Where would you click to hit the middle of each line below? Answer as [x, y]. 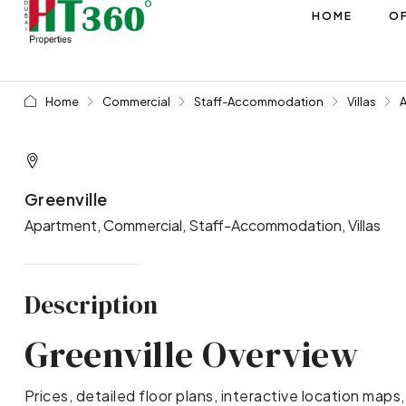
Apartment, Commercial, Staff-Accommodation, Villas [202, 225]
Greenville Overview [195, 354]
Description [91, 304]
